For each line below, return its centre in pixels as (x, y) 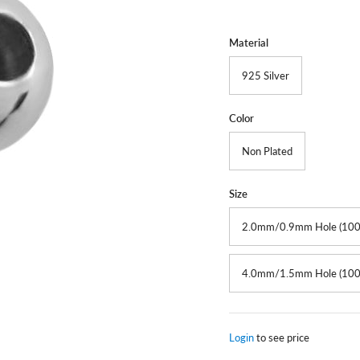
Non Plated (268, 151)
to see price (282, 337)
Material (249, 42)
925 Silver (266, 75)
